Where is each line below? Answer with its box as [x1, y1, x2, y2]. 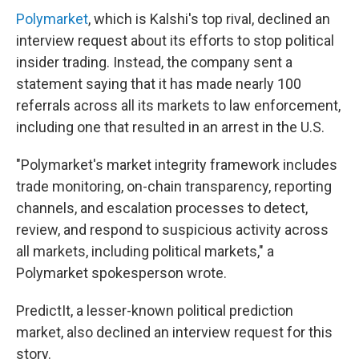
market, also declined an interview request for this [16, 324, 333, 341]
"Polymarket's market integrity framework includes [16, 156, 337, 173]
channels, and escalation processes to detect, [16, 200, 308, 216]
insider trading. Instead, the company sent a [16, 54, 292, 71]
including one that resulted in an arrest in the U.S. [16, 119, 325, 135]
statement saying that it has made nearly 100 [16, 75, 301, 92]
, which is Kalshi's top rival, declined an [88, 10, 330, 27]
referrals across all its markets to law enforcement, [16, 97, 341, 114]
